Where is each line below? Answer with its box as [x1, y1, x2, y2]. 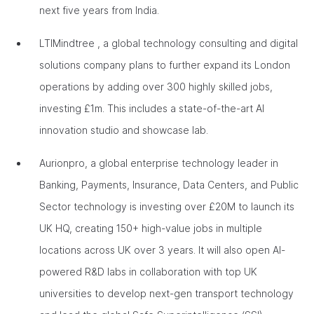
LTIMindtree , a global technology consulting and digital [39, 37, 298, 49]
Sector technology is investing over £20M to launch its [39, 200, 294, 212]
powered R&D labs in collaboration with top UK [39, 266, 257, 278]
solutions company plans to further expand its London [39, 59, 290, 71]
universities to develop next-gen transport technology [39, 287, 294, 299]
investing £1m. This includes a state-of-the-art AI [39, 102, 264, 114]
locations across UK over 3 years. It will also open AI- [39, 244, 285, 256]
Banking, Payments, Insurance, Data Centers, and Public [39, 179, 299, 191]
